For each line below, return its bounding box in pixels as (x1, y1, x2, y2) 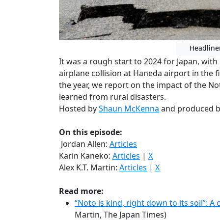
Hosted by (59, 103, 99, 114)
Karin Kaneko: (59, 150, 112, 161)
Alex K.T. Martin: (59, 162, 119, 173)
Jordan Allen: (59, 138, 110, 149)
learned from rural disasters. (59, 91, 166, 102)
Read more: (59, 185, 104, 196)
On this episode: (59, 126, 122, 137)
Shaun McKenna (99, 103, 159, 114)
